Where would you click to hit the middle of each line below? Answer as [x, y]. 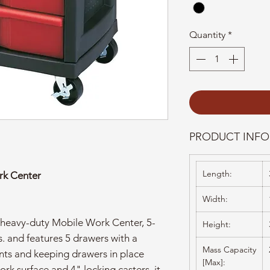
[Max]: [214, 262]
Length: [217, 174]
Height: [217, 224]
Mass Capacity [229, 250]
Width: [215, 199]
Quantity [207, 35]
